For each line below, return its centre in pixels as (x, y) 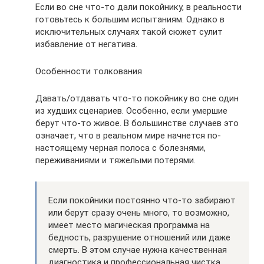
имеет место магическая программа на (129, 225)
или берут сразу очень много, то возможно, (139, 213)
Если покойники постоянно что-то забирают (142, 201)
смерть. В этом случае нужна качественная (138, 250)
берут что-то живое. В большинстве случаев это (137, 123)
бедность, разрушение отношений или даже (139, 238)
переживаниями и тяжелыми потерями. (115, 161)
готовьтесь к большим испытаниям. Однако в (130, 20)
